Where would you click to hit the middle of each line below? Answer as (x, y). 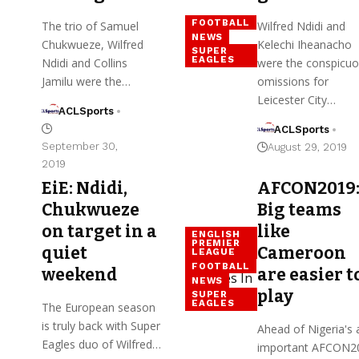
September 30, (80, 146)
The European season (99, 307)
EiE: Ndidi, (85, 188)
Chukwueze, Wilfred (93, 44)
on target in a (99, 231)
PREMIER (216, 242)
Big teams (299, 210)
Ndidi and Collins (85, 63)
